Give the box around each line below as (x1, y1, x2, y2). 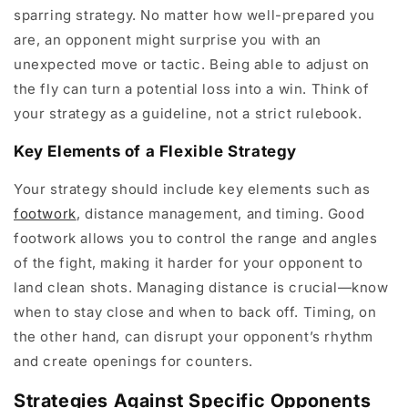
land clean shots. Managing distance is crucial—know (14, 279, 389, 297)
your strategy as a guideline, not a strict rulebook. (14, 105, 362, 123)
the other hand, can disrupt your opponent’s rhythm (14, 328, 374, 346)
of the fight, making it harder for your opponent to (14, 254, 363, 272)
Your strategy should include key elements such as (14, 180, 371, 199)
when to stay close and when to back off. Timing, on (14, 303, 377, 321)
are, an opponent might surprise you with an (14, 31, 321, 49)
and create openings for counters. (14, 352, 253, 371)
